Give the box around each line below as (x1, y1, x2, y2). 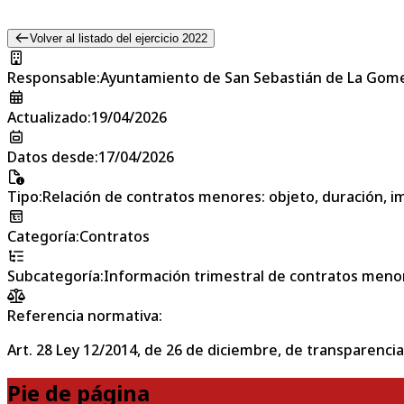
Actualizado (7, 106, 87, 127)
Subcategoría (7, 265, 100, 286)
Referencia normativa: (7, 305, 162, 326)
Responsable (7, 67, 96, 87)
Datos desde (7, 146, 95, 167)
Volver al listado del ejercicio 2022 (29, 31, 207, 45)
